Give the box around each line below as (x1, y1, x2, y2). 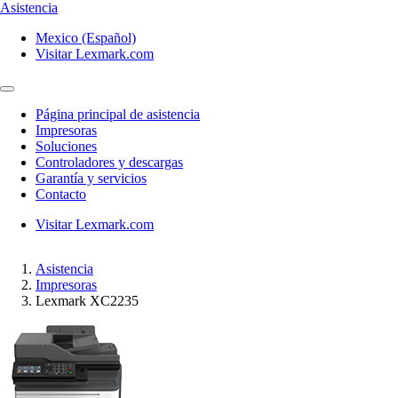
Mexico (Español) (36, 30, 136, 45)
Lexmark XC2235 (36, 293, 139, 308)
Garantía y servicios (36, 171, 147, 186)
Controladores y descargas (36, 155, 183, 170)
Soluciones (36, 139, 97, 154)
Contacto (36, 187, 86, 202)
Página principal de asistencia (36, 107, 200, 122)
